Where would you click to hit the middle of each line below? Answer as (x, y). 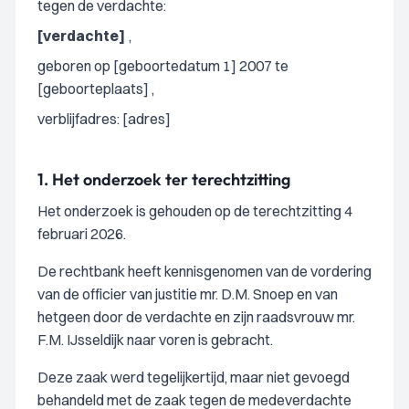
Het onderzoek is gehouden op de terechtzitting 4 (195, 211)
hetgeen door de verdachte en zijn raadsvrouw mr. (196, 317)
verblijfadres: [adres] (104, 119)
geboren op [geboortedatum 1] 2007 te (163, 66)
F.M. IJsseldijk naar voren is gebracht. (155, 340)
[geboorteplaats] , (96, 89)
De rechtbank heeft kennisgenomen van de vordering (204, 271)
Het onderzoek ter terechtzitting (171, 179)
